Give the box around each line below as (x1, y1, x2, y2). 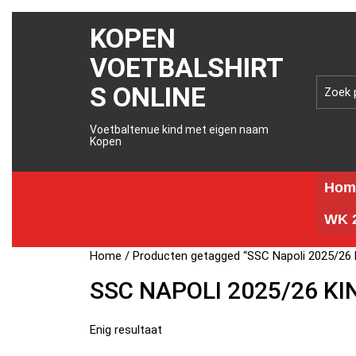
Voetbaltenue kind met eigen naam (90, 123, 269, 136)
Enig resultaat (90, 323, 163, 337)
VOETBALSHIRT (90, 52, 284, 83)
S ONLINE (90, 81, 207, 113)
